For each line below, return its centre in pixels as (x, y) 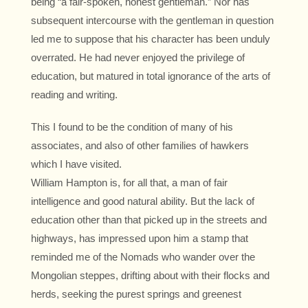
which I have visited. (76, 164)
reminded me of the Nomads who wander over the (143, 257)
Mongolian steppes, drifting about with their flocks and (150, 276)
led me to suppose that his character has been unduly (151, 39)
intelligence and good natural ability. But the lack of (143, 201)
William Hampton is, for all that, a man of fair (129, 183)
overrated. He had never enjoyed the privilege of (138, 58)
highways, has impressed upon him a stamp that (140, 239)
